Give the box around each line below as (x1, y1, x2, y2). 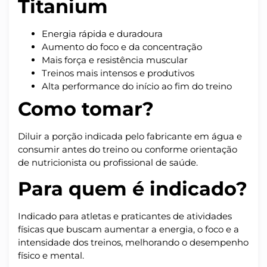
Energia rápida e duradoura (42, 27, 163, 39)
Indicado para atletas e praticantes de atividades (18, 210, 232, 222)
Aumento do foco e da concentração (42, 41, 202, 52)
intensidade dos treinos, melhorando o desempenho (18, 237, 249, 249)
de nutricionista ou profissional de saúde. (18, 156, 198, 168)
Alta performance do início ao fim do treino (42, 80, 232, 92)
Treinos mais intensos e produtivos (42, 67, 194, 79)
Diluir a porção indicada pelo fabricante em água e (18, 130, 242, 142)
